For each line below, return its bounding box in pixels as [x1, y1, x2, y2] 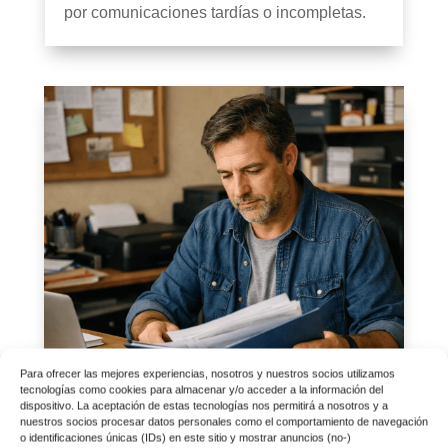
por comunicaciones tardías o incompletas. [63, 4, 366, 22]
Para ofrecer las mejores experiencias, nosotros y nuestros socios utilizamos [20, 367, 395, 380]
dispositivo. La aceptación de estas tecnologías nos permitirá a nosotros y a [20, 399, 388, 412]
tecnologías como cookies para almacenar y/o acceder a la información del [20, 383, 383, 396]
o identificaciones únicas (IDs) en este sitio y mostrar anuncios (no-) [20, 431, 351, 444]
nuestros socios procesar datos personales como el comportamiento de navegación [20, 415, 428, 428]
